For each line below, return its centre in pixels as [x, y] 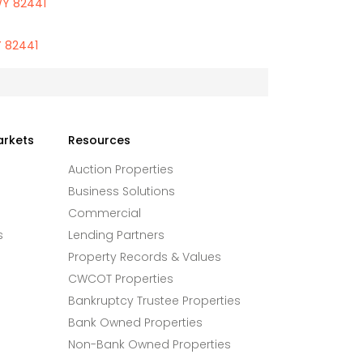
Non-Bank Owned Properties [149, 344]
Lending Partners [116, 235]
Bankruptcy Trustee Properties [154, 301]
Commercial [104, 213]
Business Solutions [121, 191]
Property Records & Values [144, 257]
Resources [99, 140]
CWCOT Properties [120, 279]
